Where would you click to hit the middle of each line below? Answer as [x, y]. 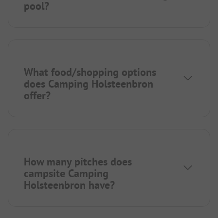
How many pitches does [78, 162]
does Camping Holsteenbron [89, 84]
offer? [37, 96]
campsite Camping [66, 173]
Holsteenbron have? [69, 185]
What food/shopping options [90, 72]
